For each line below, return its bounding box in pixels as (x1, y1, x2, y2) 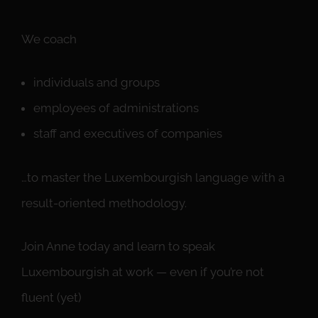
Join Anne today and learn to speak (21, 239, 215, 254)
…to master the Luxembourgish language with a (21, 170, 285, 185)
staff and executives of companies (33, 126, 222, 141)
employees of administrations (33, 101, 199, 116)
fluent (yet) (21, 290, 82, 305)
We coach (21, 31, 77, 46)
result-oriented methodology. (21, 195, 187, 210)
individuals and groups (33, 75, 160, 90)
